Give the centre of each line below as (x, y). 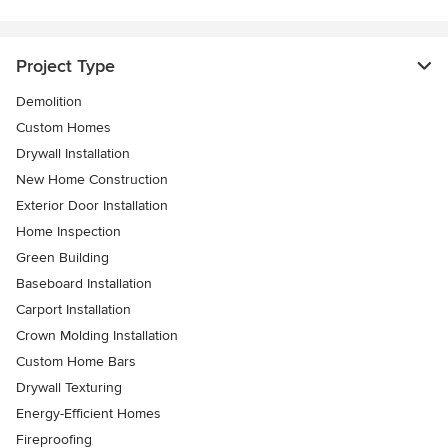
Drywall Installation (73, 154)
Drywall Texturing (69, 388)
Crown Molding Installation (97, 336)
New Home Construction (92, 180)
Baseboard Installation (84, 284)
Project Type (65, 66)
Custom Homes (63, 128)
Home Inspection (68, 232)
